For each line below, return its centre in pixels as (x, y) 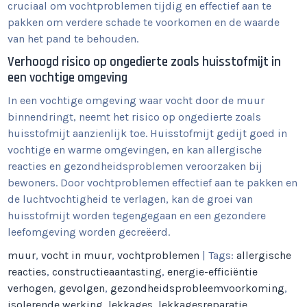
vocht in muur (77, 255)
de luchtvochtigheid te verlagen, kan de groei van (131, 199)
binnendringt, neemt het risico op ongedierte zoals (135, 117)
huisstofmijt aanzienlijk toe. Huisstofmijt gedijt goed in (148, 133)
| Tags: (220, 255)
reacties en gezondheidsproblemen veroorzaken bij (135, 166)
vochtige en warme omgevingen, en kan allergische (135, 150)
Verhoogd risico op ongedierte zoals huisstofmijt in (145, 62)
